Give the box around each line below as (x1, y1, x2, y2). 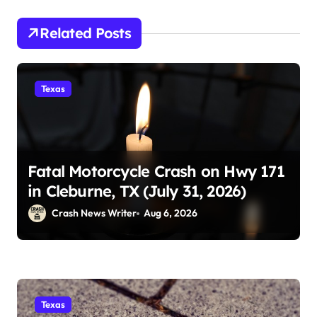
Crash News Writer (52, 207, 137, 220)
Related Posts (40, 24, 131, 42)
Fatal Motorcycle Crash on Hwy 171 (28, 161, 284, 182)
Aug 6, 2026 (144, 207, 198, 220)
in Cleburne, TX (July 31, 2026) (28, 181, 246, 202)
